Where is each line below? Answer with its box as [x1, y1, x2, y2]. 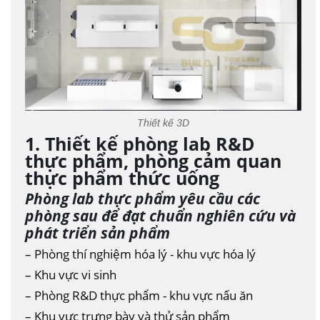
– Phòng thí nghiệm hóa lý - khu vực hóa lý [25, 245, 256, 263]
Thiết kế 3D [137, 117, 189, 129]
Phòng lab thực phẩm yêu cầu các [25, 188, 260, 209]
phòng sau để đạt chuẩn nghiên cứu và [25, 205, 296, 226]
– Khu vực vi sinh [25, 266, 116, 284]
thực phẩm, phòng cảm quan [25, 149, 281, 174]
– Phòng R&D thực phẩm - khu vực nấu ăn [25, 286, 253, 304]
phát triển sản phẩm [25, 222, 170, 244]
